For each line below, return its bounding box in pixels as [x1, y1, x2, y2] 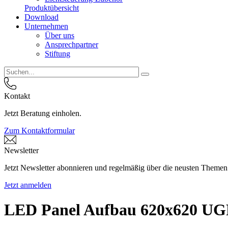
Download [24, 12, 59, 21]
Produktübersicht [24, 3, 79, 12]
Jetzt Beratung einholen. [4, 108, 81, 118]
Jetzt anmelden [4, 180, 51, 189]
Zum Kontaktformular [4, 126, 75, 135]
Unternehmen [24, 21, 68, 31]
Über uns [45, 31, 74, 40]
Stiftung [45, 49, 70, 58]
